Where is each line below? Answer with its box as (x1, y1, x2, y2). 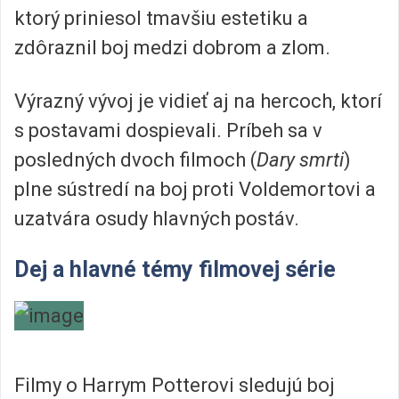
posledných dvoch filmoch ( (14, 148, 256, 171)
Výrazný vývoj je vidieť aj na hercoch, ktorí (14, 89, 382, 112)
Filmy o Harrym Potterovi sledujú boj (14, 374, 335, 397)
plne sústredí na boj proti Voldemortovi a (14, 177, 376, 200)
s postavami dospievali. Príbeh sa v (14, 118, 322, 142)
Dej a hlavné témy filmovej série (14, 256, 336, 283)
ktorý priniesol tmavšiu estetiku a (14, 7, 308, 30)
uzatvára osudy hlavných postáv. (14, 207, 299, 230)
